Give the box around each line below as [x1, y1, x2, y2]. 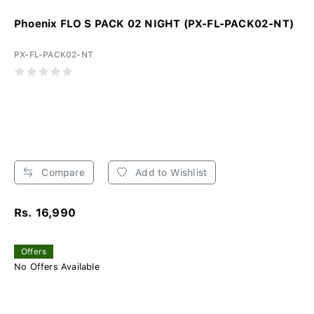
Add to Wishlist [132, 167, 207, 179]
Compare [39, 167, 85, 179]
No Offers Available [14, 261, 100, 273]
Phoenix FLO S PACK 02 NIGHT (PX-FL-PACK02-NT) [14, 18, 294, 31]
